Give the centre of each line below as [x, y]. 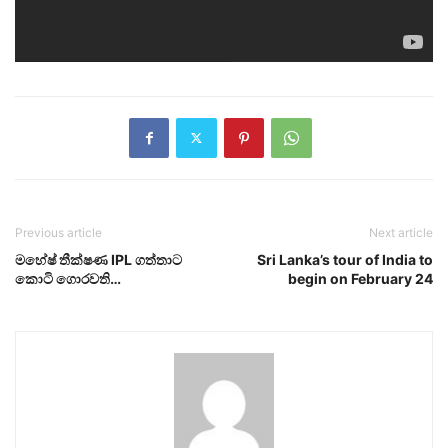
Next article [401, 232]
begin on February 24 [360, 278]
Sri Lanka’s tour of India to [345, 259]
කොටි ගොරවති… [68, 278]
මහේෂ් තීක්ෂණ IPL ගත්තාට [98, 259]
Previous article [58, 232]
